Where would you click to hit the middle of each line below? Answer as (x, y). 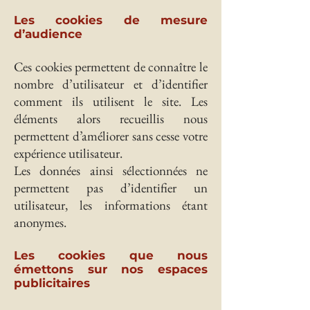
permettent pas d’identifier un (111, 188)
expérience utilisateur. (68, 153)
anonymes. (40, 222)
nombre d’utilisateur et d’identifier (111, 84)
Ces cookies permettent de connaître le (111, 67)
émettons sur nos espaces (111, 269)
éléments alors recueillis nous (111, 119)
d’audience (48, 34)
